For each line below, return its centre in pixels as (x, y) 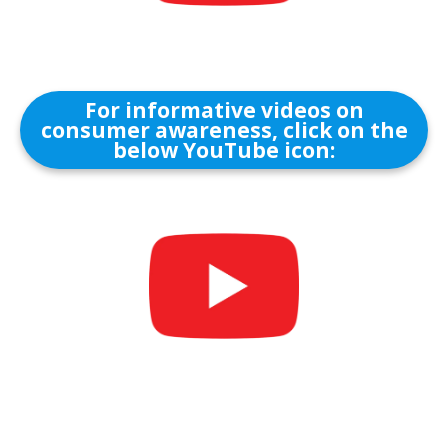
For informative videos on (224, 110)
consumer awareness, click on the (224, 130)
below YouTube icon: (224, 150)
